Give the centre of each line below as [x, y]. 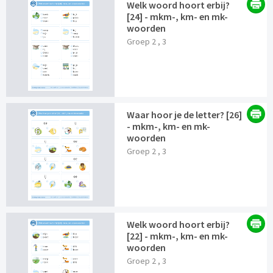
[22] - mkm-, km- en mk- [178, 236]
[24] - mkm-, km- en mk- [178, 17]
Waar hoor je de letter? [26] [185, 115]
